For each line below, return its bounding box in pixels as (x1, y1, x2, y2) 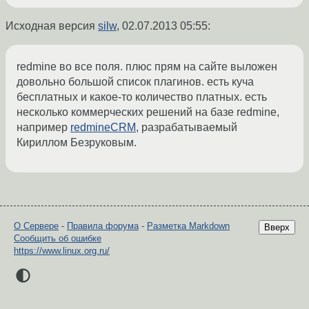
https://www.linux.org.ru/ (14, 246, 110, 257)
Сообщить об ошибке (14, 233, 101, 244)
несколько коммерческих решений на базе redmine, (17, 106, 279, 119)
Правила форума (67, 221, 139, 232)
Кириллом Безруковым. (17, 137, 137, 149)
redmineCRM (70, 121, 136, 134)
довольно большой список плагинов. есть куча (17, 76, 254, 88)
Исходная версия (6, 20, 98, 32)
